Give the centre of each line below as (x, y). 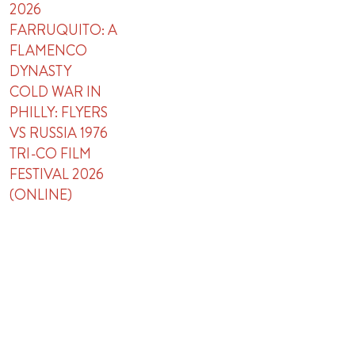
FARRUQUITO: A (64, 30)
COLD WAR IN (56, 92)
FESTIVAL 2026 (57, 174)
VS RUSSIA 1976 (59, 133)
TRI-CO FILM (51, 154)
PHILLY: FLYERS (59, 113)
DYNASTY (41, 71)
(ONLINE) (41, 195)
